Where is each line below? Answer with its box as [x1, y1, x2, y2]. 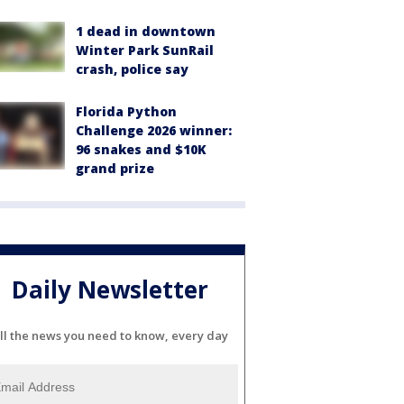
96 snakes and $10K [76, 141, 207, 159]
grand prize [76, 160, 154, 178]
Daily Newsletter [12, 272, 208, 306]
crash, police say [76, 60, 188, 78]
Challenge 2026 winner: [76, 122, 232, 140]
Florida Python [76, 103, 177, 121]
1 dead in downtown [76, 23, 216, 41]
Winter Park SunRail [76, 41, 214, 60]
